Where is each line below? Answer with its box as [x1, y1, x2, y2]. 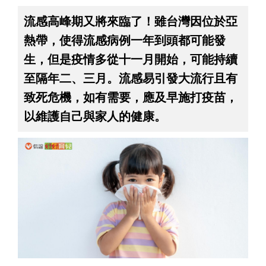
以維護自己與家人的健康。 [24, 107, 166, 124]
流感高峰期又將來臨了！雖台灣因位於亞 [24, 12, 237, 29]
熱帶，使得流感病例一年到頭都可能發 [24, 31, 226, 48]
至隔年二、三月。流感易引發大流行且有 [24, 69, 237, 86]
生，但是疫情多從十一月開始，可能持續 [24, 50, 237, 67]
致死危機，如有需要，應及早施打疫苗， [24, 88, 237, 105]
